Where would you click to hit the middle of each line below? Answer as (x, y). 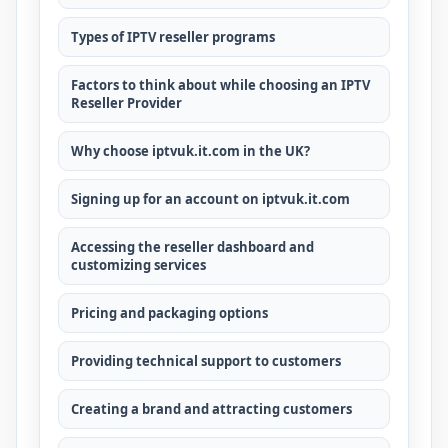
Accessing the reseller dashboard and (192, 247)
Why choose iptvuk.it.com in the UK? (190, 151)
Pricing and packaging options (169, 313)
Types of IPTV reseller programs (173, 37)
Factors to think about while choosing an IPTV (220, 85)
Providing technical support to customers (206, 361)
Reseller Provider (126, 103)
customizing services (138, 265)
